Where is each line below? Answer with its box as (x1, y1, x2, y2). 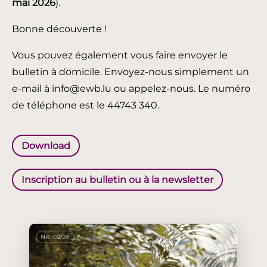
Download (21, 139, 70, 151)
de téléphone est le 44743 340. (12, 99, 159, 111)
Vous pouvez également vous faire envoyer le (12, 49, 228, 61)
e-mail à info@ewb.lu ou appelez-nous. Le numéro (12, 82, 250, 94)
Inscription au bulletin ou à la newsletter (21, 173, 213, 185)
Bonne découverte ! (12, 23, 107, 35)
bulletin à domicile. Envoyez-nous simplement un (12, 66, 249, 77)
